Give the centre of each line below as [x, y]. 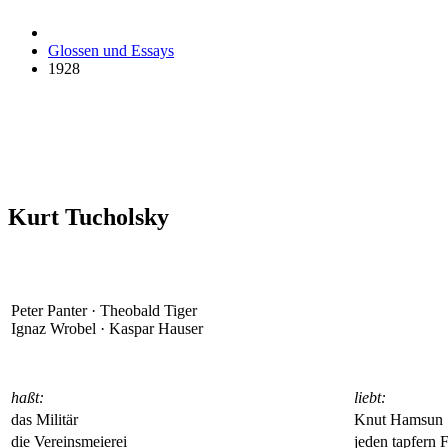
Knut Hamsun [398, 419]
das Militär [44, 419]
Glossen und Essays [111, 50]
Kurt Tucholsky [88, 216]
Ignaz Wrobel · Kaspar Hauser [107, 328]
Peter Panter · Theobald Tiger [104, 310]
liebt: [370, 397]
